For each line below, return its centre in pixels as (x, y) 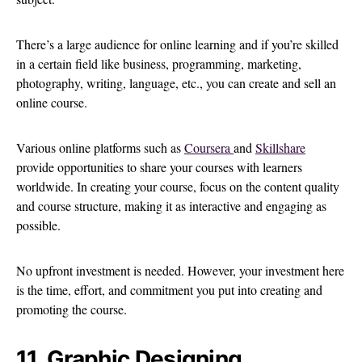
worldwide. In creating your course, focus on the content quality (178, 187)
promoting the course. (72, 309)
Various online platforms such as (100, 148)
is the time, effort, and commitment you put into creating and (169, 290)
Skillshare (280, 148)
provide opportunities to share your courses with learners (159, 167)
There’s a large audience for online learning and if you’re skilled (177, 44)
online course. (54, 103)
